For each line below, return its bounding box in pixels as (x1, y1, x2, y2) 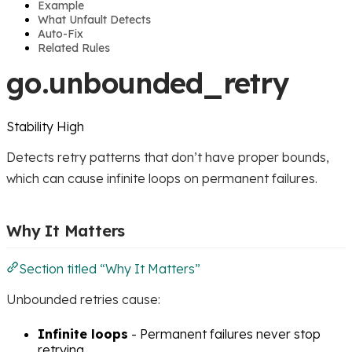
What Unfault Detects (38, 12, 151, 27)
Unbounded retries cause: (6, 291, 160, 307)
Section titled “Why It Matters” (19, 260, 200, 277)
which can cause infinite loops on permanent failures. (6, 170, 317, 186)
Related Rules (38, 40, 110, 55)
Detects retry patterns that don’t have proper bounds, (6, 148, 329, 165)
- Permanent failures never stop (128, 325, 321, 342)
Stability (6, 118, 53, 134)
